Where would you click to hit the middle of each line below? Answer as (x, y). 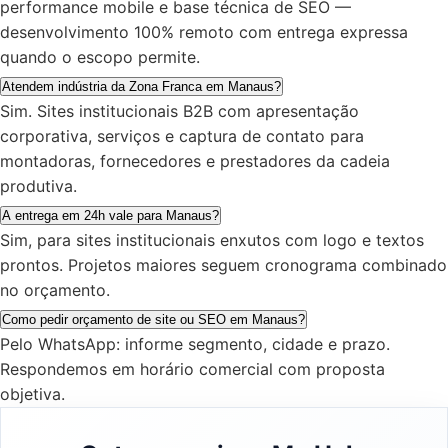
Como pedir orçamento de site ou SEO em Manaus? (153, 319)
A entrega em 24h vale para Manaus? (110, 215)
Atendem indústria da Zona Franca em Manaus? (141, 86)
